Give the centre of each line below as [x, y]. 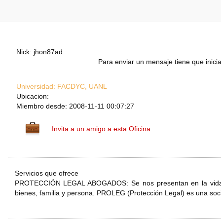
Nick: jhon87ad [39, 52]
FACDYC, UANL [81, 87]
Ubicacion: [32, 96]
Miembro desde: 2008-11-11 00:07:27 [75, 106]
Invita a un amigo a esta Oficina [101, 129]
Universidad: [36, 87]
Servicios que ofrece [46, 173]
